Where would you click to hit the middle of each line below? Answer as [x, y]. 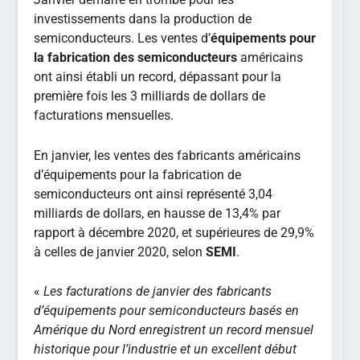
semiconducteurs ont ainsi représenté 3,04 [153, 194]
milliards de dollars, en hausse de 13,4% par [157, 213]
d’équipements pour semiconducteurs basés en [167, 311]
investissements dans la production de [143, 19]
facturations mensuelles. [104, 115]
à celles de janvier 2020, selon [120, 252]
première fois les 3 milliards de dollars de [150, 96]
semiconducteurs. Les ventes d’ [123, 38]
